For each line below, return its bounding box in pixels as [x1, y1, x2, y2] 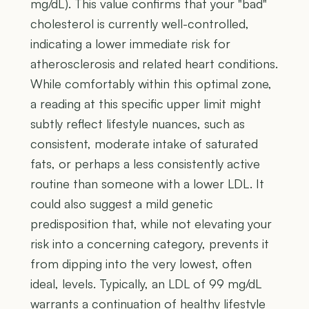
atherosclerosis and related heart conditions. [30, 56, 278, 72]
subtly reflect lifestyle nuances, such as [30, 116, 245, 132]
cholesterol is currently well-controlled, [30, 16, 249, 32]
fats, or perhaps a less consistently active [30, 156, 260, 172]
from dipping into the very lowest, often [30, 256, 252, 272]
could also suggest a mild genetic [30, 196, 213, 212]
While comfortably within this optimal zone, [30, 76, 272, 92]
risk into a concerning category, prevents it [30, 236, 269, 252]
